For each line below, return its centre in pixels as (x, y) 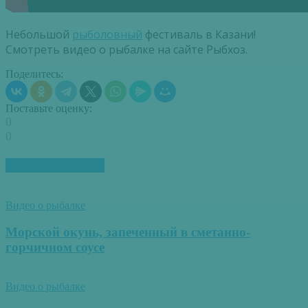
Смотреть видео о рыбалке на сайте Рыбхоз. (126, 49)
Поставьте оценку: (49, 108)
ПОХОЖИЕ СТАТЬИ (55, 166)
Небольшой (39, 34)
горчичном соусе (55, 247)
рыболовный (107, 34)
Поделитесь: (34, 74)
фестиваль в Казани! (199, 34)
